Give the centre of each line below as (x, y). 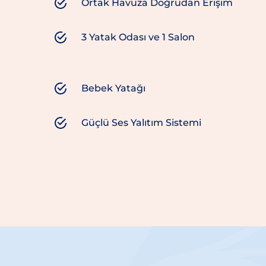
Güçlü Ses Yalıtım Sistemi (141, 123)
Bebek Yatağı (113, 88)
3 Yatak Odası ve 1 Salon (138, 37)
